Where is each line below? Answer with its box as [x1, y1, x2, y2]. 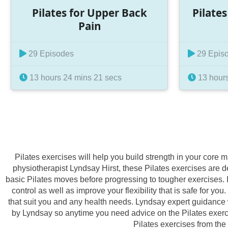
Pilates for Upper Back [32, 5, 148, 20]
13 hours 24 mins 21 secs [27, 73, 122, 82]
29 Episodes [26, 49, 74, 59]
